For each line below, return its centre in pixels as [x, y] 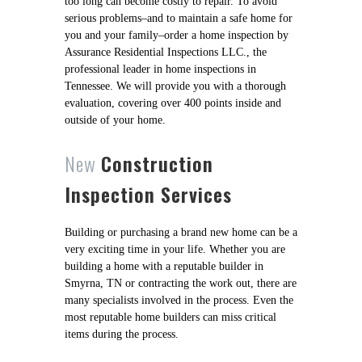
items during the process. [122, 334]
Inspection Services [148, 194]
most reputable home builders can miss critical [170, 317]
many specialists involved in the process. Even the [179, 300]
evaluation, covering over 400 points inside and [173, 103]
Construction [157, 163]
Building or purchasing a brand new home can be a [181, 232]
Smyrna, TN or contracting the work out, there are [181, 283]
